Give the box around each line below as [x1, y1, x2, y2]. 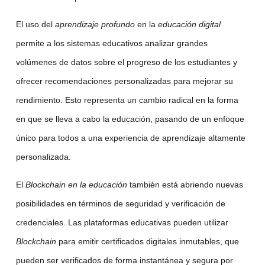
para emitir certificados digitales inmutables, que [56, 236, 239, 246]
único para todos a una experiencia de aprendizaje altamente [15, 133, 245, 143]
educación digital [157, 20, 221, 30]
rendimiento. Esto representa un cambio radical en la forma [15, 95, 238, 105]
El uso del [15, 20, 55, 30]
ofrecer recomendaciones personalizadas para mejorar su [15, 76, 233, 86]
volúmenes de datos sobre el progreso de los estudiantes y [15, 57, 237, 67]
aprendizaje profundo [54, 20, 135, 30]
